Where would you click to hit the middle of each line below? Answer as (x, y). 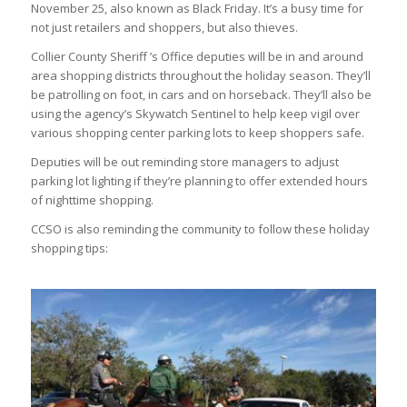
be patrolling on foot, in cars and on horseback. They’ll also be (201, 95)
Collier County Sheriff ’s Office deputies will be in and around (197, 57)
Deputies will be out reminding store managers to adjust (184, 162)
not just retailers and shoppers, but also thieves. (164, 28)
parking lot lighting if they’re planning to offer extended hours (199, 181)
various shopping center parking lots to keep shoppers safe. (197, 133)
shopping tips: (69, 248)
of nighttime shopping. (92, 200)
